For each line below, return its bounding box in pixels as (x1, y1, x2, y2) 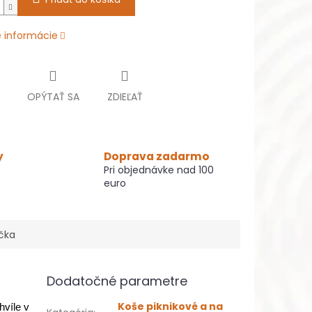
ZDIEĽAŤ (107, 90, 143, 104)
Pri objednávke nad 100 (104, 163, 214, 178)
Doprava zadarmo (104, 149, 210, 164)
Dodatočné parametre (47, 272, 188, 290)
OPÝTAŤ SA (26, 90, 79, 104)
